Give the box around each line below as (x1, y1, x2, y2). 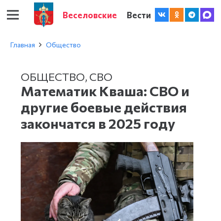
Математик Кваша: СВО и (21, 82, 189, 99)
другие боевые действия (21, 99, 187, 115)
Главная (10, 40, 35, 49)
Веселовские (63, 9, 117, 20)
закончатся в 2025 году (21, 115, 175, 132)
